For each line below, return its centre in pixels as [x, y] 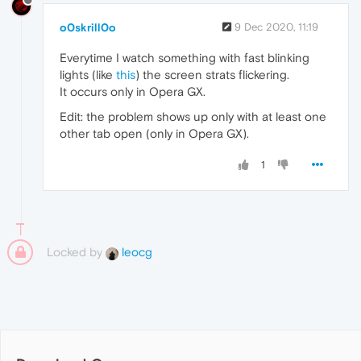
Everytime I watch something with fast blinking [185, 57]
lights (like [88, 74]
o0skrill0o [88, 27]
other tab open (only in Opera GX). [154, 133]
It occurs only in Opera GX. [133, 91]
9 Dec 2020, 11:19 [276, 27]
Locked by [76, 251]
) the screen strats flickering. [212, 74]
